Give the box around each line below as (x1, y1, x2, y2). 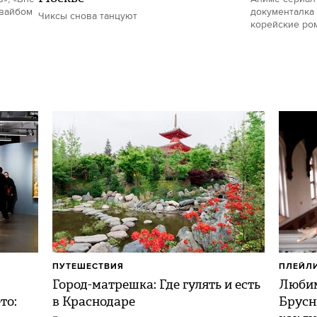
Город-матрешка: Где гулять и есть (52, 275, 260, 294)
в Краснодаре (52, 292, 135, 311)
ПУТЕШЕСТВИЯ (52, 261, 124, 272)
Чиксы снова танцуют (38, 10, 137, 23)
